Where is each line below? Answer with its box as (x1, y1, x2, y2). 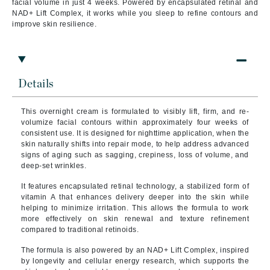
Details (18, 78, 54, 90)
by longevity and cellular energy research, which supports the (21, 257, 249, 265)
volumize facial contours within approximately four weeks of (21, 118, 249, 127)
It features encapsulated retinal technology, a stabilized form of (21, 182, 249, 190)
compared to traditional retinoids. (21, 225, 139, 234)
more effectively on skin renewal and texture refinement (21, 215, 249, 223)
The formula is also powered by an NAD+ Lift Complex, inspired (21, 246, 249, 254)
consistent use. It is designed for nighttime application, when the (21, 129, 249, 137)
